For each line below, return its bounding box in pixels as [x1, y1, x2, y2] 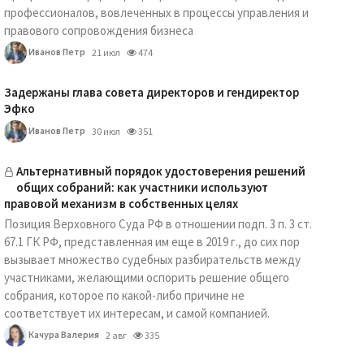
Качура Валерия [26, 327, 99, 340]
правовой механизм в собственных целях [3, 196, 238, 211]
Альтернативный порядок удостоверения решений [15, 163, 305, 179]
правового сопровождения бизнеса [3, 23, 193, 38]
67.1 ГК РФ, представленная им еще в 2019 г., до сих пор [3, 234, 300, 249]
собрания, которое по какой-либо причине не [3, 288, 245, 303]
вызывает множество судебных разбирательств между [3, 252, 301, 267]
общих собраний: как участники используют [15, 180, 268, 195]
